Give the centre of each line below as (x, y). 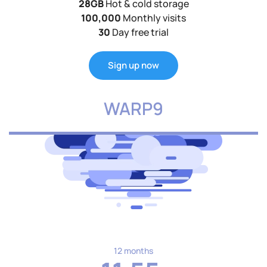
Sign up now (133, 66)
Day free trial (139, 32)
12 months (133, 251)
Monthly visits (153, 18)
